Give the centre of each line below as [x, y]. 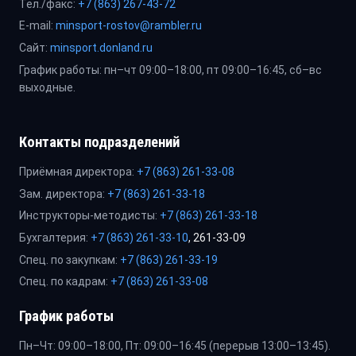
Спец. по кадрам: [64, 282]
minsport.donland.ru [101, 48]
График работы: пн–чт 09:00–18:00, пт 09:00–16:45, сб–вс [170, 70]
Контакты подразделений [99, 142]
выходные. [47, 87]
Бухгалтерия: [54, 238]
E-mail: [36, 26]
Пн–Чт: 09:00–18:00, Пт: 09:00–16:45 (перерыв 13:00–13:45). [175, 346]
